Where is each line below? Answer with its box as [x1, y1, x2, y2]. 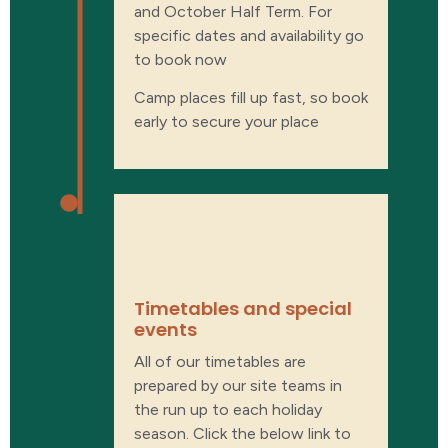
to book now [134, 49, 227, 69]
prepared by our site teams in [134, 375, 342, 395]
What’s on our [134, 209, 361, 255]
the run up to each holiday [134, 399, 322, 419]
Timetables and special [134, 295, 352, 321]
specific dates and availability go [134, 25, 364, 45]
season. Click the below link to [134, 423, 351, 443]
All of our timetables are [134, 351, 306, 371]
